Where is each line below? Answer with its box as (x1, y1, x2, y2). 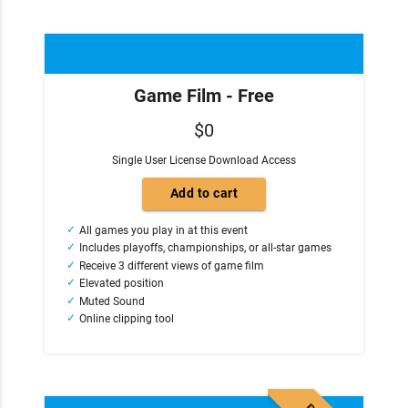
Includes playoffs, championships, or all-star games (79, 241, 332, 255)
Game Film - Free (134, 84, 274, 107)
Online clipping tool (79, 312, 178, 326)
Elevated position (79, 277, 165, 291)
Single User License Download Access (112, 153, 296, 167)
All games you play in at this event (79, 223, 249, 237)
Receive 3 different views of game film (79, 259, 265, 272)
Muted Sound (79, 294, 146, 308)
